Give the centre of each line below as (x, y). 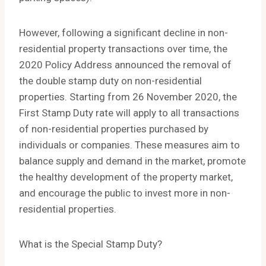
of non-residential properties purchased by (114, 129)
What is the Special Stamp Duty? (91, 244)
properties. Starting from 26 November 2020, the (128, 97)
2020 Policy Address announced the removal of (125, 65)
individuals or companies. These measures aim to (129, 145)
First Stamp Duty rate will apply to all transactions (129, 113)
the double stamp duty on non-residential (110, 81)
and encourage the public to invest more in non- (125, 193)
